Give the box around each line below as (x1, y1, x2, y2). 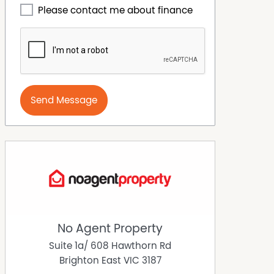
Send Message (31, 95, 97, 106)
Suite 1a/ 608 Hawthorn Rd (49, 241, 171, 251)
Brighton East (59, 256, 121, 266)
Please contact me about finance (37, 6, 193, 16)
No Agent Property (57, 223, 163, 235)
